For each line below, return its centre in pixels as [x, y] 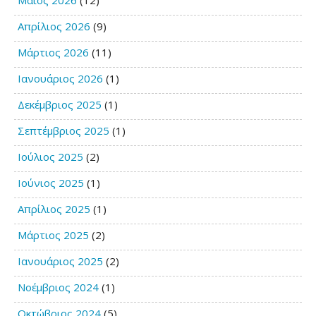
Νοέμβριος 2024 [58, 287]
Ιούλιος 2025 [50, 157]
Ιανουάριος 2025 [60, 261]
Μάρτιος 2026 [53, 52]
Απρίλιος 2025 [54, 209]
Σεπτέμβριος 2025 [63, 130]
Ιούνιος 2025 [51, 183]
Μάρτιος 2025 [53, 235]
